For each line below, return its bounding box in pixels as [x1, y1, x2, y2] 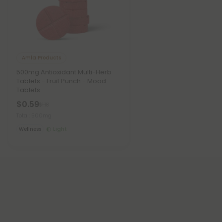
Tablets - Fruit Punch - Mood [16, 76, 106, 86]
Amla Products [22, 54, 61, 61]
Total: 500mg [16, 111, 52, 120]
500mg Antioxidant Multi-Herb [16, 67, 111, 77]
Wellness [19, 125, 41, 133]
